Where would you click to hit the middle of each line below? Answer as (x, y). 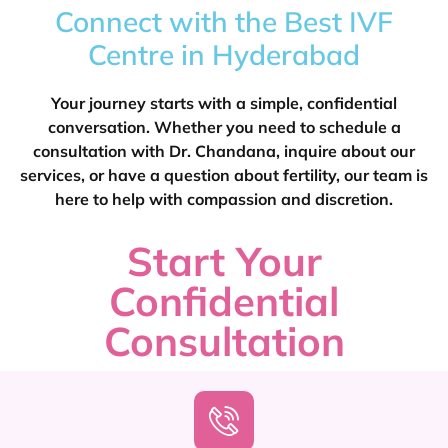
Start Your (224, 261)
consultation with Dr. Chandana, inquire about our (224, 151)
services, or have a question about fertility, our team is (224, 175)
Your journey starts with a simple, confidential (224, 103)
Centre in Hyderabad (224, 54)
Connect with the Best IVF (224, 21)
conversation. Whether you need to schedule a (224, 127)
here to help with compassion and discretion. (224, 199)
